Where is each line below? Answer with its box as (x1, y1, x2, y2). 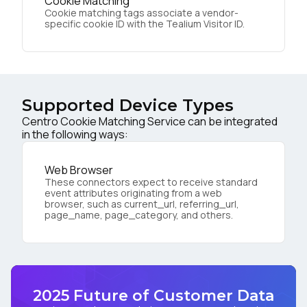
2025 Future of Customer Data (33, 286, 274, 305)
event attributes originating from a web (45, 186, 222, 199)
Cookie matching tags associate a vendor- (45, 5, 238, 19)
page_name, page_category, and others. (45, 208, 233, 221)
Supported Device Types (22, 95, 234, 115)
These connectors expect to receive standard (45, 175, 258, 188)
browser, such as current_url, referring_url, (45, 197, 239, 210)
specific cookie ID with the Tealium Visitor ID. (45, 16, 245, 30)
